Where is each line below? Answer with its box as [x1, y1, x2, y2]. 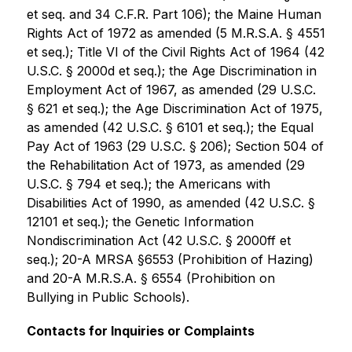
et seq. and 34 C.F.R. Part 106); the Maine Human [26, 6, 321, 22]
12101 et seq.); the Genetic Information [26, 214, 254, 229]
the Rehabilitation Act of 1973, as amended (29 [26, 157, 305, 173]
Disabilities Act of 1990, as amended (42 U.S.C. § [26, 195, 315, 211]
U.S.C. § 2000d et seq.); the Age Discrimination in [26, 63, 317, 79]
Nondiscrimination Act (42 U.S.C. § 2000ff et [26, 233, 291, 248]
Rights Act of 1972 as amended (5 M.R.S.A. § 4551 [26, 25, 325, 41]
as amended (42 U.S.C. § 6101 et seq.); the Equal [26, 119, 313, 135]
